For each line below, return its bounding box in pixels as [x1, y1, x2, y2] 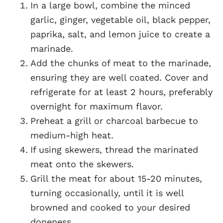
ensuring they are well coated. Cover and [30, 72, 208, 83]
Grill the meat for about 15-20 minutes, [30, 173, 202, 184]
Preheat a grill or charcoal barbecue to [30, 115, 198, 126]
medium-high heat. [30, 129, 113, 140]
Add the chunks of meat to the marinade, [30, 57, 211, 68]
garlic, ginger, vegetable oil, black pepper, [30, 14, 211, 25]
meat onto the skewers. [30, 158, 134, 169]
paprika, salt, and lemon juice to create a [30, 28, 210, 39]
